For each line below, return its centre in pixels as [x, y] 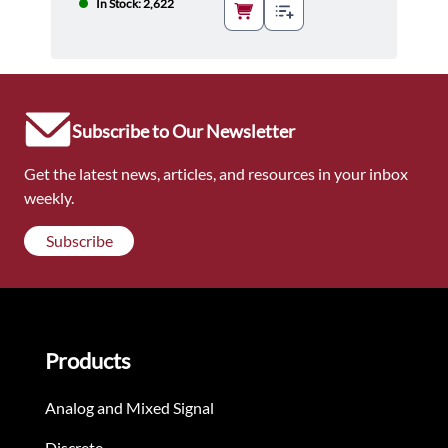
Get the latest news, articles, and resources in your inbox [216, 174]
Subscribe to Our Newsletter [183, 131]
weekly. [49, 198]
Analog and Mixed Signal [129, 408]
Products [88, 361]
